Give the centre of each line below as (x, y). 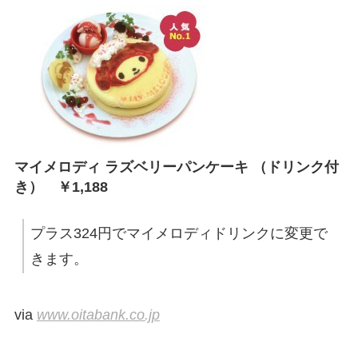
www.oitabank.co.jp (98, 315)
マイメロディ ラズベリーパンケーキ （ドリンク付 (176, 167)
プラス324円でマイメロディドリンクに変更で (179, 234)
